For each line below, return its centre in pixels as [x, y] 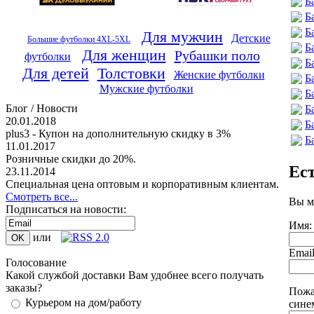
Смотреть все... [42, 197]
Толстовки [131, 73]
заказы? [24, 288]
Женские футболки [219, 75]
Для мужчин [182, 37]
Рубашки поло [217, 55]
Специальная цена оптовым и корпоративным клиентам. [142, 184]
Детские [251, 38]
